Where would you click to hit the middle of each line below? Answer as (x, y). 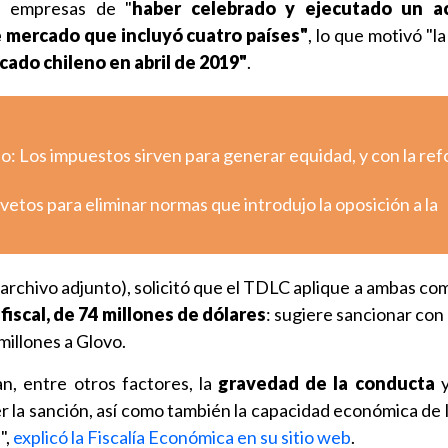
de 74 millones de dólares (159, 314)
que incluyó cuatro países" (196, 35)
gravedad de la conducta (326, 383)
